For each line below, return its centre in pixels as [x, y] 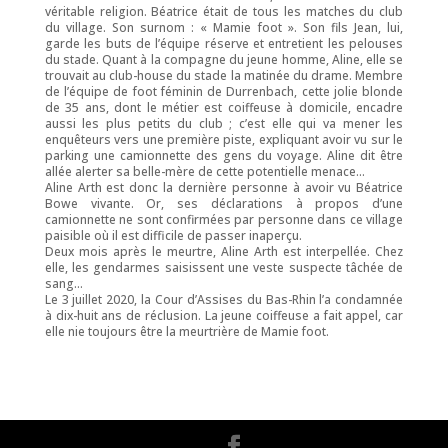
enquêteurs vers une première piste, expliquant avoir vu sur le [224, 139]
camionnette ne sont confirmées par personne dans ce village [224, 219]
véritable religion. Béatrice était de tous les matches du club [224, 11]
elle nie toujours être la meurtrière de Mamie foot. [186, 331]
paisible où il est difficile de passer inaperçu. [173, 235]
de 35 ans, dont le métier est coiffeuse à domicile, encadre [224, 107]
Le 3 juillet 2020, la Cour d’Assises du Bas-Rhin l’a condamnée [224, 299]
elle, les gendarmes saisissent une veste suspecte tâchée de [224, 267]
